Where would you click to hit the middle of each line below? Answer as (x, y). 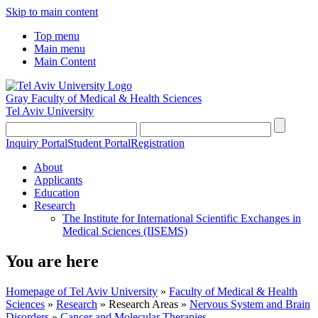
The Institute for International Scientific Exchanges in (182, 218)
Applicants (58, 180)
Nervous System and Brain (250, 304)
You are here (52, 261)
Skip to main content (52, 12)
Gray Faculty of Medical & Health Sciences (104, 98)
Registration (158, 143)
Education (57, 193)
